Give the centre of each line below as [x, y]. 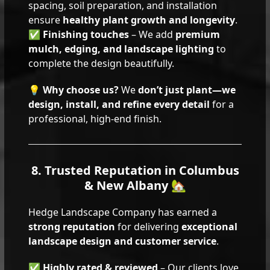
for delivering [149, 226]
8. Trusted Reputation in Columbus [135, 170]
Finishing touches [86, 34]
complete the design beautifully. [102, 63]
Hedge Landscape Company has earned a [123, 212]
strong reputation [72, 226]
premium [198, 34]
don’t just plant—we [187, 89]
